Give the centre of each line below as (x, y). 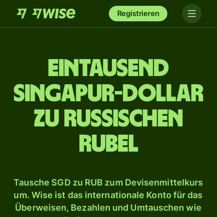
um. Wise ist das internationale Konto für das (108, 195)
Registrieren (138, 13)
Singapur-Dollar (108, 94)
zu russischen (108, 119)
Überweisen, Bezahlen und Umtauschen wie (108, 208)
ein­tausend (108, 69)
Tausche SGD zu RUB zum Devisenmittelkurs (108, 182)
